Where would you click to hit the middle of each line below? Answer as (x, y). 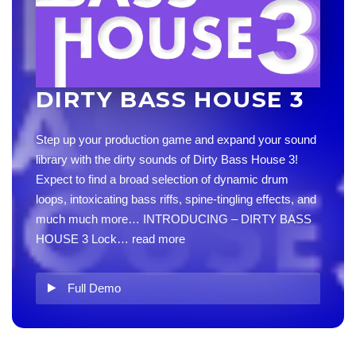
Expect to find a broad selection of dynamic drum (162, 179)
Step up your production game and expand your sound (176, 139)
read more (159, 239)
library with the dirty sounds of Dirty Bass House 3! (167, 159)
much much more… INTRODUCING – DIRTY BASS (174, 219)
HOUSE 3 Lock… (84, 239)
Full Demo (94, 288)
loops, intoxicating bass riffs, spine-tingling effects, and (176, 199)
